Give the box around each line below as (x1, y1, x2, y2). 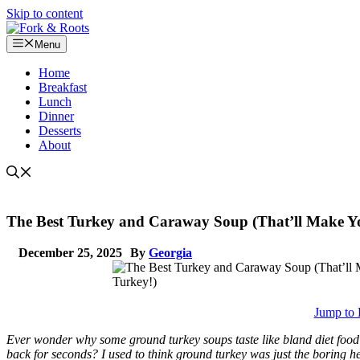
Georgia (149, 245, 192, 260)
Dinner (39, 109, 74, 124)
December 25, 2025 (18, 245, 122, 260)
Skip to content (6, 6, 83, 20)
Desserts (39, 124, 81, 138)
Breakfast (39, 80, 87, 95)
